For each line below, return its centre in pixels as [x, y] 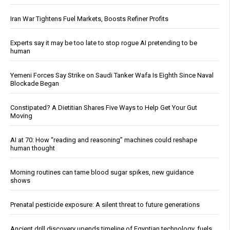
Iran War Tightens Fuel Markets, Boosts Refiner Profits [89, 18]
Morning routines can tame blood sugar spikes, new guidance [102, 172]
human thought [33, 148]
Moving [21, 116]
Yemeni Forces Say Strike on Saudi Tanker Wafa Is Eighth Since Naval [112, 75]
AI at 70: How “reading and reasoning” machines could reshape [104, 140]
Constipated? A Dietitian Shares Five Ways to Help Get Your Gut [104, 107]
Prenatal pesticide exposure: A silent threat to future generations [105, 204]
